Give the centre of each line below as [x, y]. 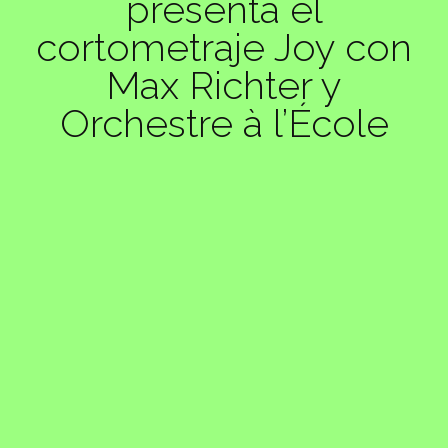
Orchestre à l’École [224, 122]
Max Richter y [224, 84]
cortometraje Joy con [224, 46]
